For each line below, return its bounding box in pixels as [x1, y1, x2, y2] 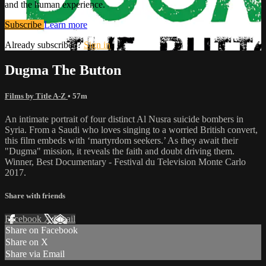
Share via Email [5, 249, 65, 259]
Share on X [5, 237, 48, 248]
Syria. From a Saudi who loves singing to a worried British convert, [5, 124, 258, 135]
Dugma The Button [5, 62, 121, 78]
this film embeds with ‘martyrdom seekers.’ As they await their [5, 135, 238, 145]
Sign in [84, 39, 110, 50]
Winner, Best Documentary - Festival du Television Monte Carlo [5, 156, 246, 167]
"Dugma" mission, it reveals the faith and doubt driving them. [5, 145, 235, 156]
